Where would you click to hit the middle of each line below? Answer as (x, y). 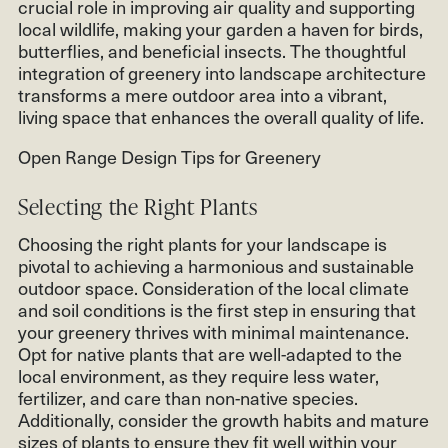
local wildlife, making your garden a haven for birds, (220, 28)
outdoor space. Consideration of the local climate (213, 288)
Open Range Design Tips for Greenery (169, 156)
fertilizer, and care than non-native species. (188, 398)
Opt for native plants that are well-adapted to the (210, 354)
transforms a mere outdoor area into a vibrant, (202, 94)
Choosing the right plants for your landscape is (202, 244)
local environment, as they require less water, (198, 376)
